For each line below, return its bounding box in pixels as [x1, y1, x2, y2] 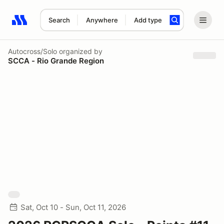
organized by [57, 46, 102, 55]
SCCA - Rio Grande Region [8, 55, 104, 65]
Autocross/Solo [8, 46, 57, 55]
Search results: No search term [11, 20, 128, 30]
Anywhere [85, 16, 118, 24]
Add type [133, 16, 162, 24]
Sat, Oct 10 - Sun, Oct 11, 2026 [20, 202, 126, 212]
